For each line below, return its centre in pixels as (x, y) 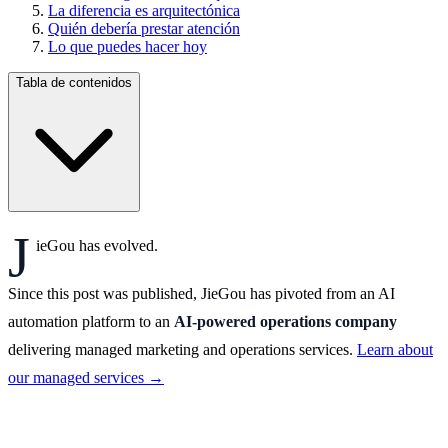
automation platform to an (91, 321)
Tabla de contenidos (74, 82)
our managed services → (86, 377)
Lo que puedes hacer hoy (127, 46)
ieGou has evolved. (96, 245)
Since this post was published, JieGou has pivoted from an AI (201, 293)
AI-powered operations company (285, 321)
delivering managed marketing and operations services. (182, 349)
